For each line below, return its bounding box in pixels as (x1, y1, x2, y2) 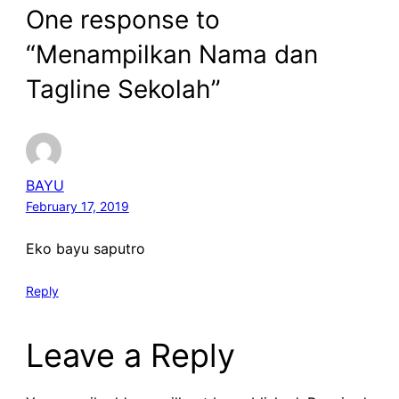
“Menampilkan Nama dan (25, 38, 318, 69)
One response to (25, 4, 220, 35)
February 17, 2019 (25, 198, 129, 214)
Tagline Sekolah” (25, 73, 221, 104)
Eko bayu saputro (25, 239, 145, 257)
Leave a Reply (25, 335, 235, 375)
